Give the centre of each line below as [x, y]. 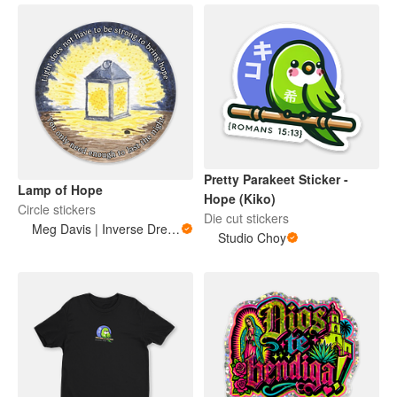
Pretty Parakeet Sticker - [276, 179]
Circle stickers [57, 209]
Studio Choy [252, 238]
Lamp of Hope [60, 189]
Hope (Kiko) [240, 199]
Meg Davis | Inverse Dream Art [174, 228]
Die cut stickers [246, 218]
